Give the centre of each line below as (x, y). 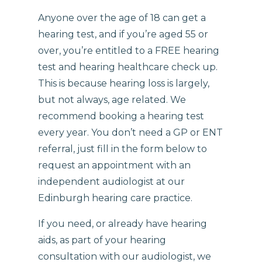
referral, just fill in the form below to (123, 149)
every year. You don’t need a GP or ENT (131, 132)
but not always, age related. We (112, 99)
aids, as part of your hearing (102, 240)
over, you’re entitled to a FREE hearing (129, 50)
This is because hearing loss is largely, (124, 83)
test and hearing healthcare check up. (128, 67)
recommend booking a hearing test (121, 116)
